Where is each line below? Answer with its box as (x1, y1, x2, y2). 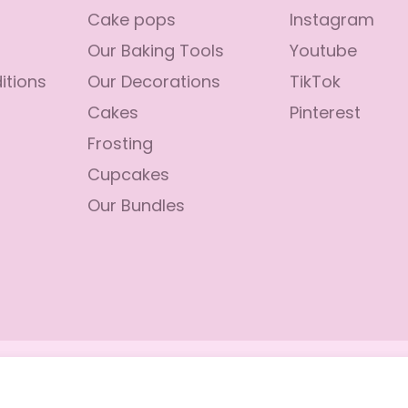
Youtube (290, 44, 357, 61)
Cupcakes (87, 168, 169, 185)
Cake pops (87, 13, 176, 30)
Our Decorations (87, 75, 220, 92)
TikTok (290, 75, 341, 92)
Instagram (290, 13, 374, 30)
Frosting (87, 137, 153, 154)
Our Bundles (87, 199, 185, 216)
